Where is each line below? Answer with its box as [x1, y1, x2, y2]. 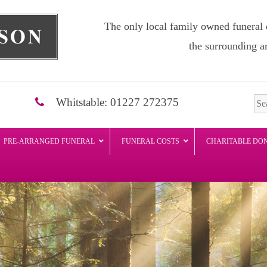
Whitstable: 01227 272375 [53, 95, 179, 108]
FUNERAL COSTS [122, 136, 179, 145]
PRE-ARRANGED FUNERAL [4, 136, 95, 145]
